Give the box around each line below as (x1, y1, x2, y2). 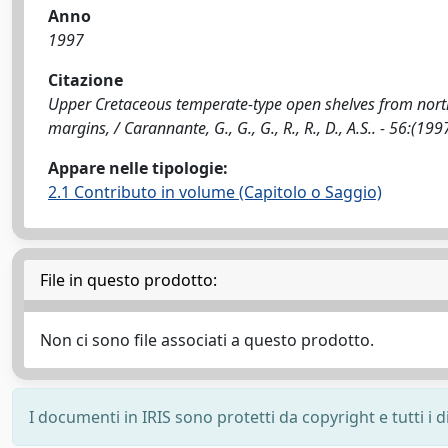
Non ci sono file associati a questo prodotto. (40, 329, 374, 351)
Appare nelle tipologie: (48, 157, 228, 179)
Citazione (48, 69, 123, 91)
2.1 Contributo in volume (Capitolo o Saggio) (48, 181, 382, 203)
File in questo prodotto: (40, 269, 217, 291)
